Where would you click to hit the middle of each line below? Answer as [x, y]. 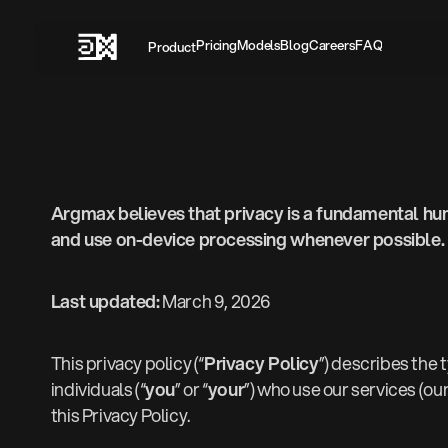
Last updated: [105, 301]
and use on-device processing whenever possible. [247, 239]
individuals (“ [98, 389]
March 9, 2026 [215, 301]
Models [259, 45]
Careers [331, 45]
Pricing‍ [216, 45]
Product [171, 46]
